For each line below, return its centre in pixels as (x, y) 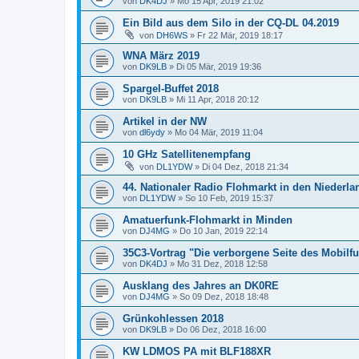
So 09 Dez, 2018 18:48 (224, 296)
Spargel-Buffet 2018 (171, 89)
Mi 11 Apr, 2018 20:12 (218, 99)
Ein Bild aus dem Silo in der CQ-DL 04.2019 (231, 23)
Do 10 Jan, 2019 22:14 (224, 231)
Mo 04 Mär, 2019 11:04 (219, 132)
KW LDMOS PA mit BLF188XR (197, 351)
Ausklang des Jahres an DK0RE (201, 286)
